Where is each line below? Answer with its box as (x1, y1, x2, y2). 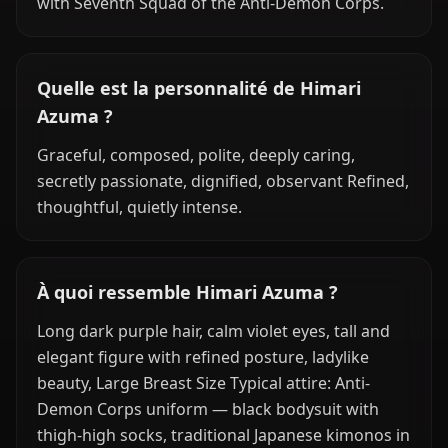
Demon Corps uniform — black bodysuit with (37, 398, 379, 420)
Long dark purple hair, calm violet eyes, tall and (37, 320, 390, 342)
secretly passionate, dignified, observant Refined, (37, 170, 409, 192)
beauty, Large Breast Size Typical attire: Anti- (37, 372, 370, 394)
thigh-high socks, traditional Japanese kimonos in (37, 424, 410, 446)
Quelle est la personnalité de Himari (37, 76, 361, 100)
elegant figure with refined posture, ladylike (37, 346, 369, 368)
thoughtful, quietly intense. (37, 196, 242, 218)
